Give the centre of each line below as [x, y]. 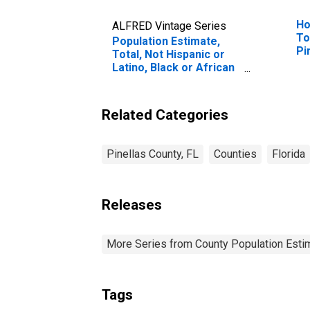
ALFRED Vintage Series [169, 26]
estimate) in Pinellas [166, 93]
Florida [289, 154]
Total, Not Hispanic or [168, 54]
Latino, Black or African [173, 67]
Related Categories [165, 115]
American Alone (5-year [174, 80]
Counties [235, 154]
